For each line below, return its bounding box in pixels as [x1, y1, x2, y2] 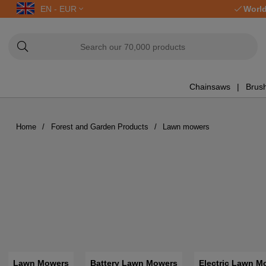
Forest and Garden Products [50, 122, 148, 131]
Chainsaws [189, 81, 230, 91]
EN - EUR [40, 4, 79, 14]
